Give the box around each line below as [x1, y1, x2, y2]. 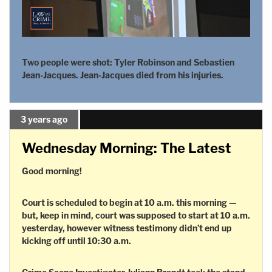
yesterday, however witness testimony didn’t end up [22, 222, 232, 233]
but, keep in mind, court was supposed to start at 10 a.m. [22, 209, 250, 220]
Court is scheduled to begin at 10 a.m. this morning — [22, 197, 237, 208]
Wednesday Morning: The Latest [22, 140, 231, 156]
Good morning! [22, 165, 82, 176]
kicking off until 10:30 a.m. [22, 235, 131, 246]
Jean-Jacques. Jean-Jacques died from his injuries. [22, 69, 223, 80]
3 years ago [21, 114, 67, 124]
